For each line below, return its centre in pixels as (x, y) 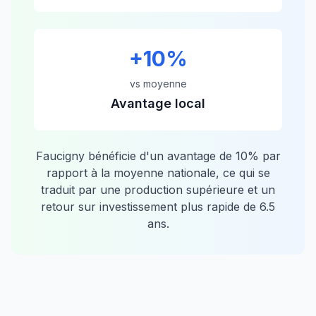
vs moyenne (158, 84)
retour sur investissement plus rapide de (150, 207)
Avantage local (158, 103)
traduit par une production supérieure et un (158, 190)
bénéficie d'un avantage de (160, 156)
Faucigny (60, 156)
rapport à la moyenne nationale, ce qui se (158, 173)
